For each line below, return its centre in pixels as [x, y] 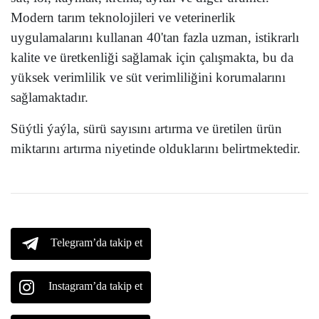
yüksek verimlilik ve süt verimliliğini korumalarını [148, 78]
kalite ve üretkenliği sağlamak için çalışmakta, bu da [152, 58]
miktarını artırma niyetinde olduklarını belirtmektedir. [156, 149]
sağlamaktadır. [49, 98]
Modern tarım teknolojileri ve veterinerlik [123, 18]
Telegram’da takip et [96, 243]
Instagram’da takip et [95, 286]
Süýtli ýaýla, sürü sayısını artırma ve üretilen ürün [146, 129]
